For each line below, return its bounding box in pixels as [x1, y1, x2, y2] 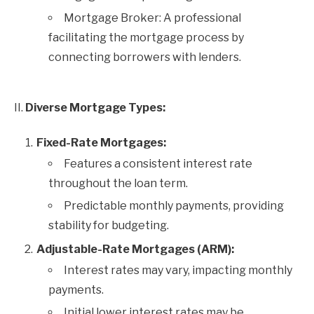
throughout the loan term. [48, 177, 188, 190]
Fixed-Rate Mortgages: [36, 136, 166, 149]
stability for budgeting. [48, 219, 169, 232]
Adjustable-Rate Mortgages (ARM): [36, 243, 234, 256]
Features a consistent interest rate [64, 157, 252, 170]
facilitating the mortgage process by [48, 31, 244, 44]
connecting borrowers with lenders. [48, 50, 241, 64]
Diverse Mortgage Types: [25, 101, 165, 114]
